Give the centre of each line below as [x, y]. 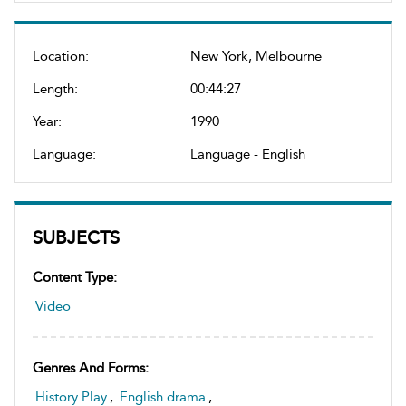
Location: [61, 56]
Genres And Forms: [91, 368]
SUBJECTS [76, 237]
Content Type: [75, 277]
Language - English [248, 154]
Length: [55, 89]
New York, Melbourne [256, 56]
